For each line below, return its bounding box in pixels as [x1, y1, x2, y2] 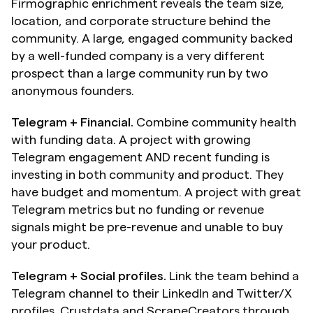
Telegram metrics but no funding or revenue [11, 203, 264, 216]
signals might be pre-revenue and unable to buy [11, 220, 283, 233]
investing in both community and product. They [11, 168, 284, 181]
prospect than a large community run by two [11, 66, 268, 80]
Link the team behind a [166, 269, 299, 282]
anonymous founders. [11, 84, 134, 97]
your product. [11, 238, 90, 251]
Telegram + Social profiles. [11, 269, 166, 282]
